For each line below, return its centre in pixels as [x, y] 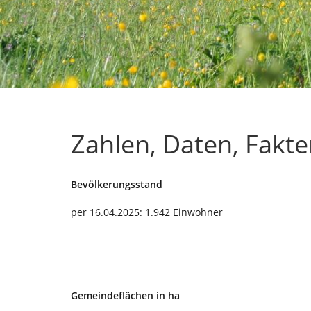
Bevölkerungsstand [117, 184]
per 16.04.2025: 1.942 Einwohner [147, 212]
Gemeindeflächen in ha [125, 295]
